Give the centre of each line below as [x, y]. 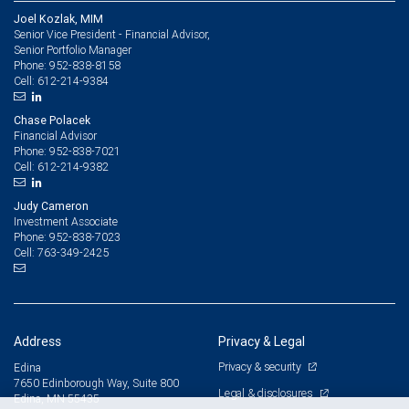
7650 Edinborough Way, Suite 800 [96, 383]
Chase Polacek [52, 120]
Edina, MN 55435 [57, 398]
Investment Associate [66, 221]
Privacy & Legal [262, 341]
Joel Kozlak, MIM [58, 18]
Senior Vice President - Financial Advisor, [112, 34]
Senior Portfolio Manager [73, 49]
